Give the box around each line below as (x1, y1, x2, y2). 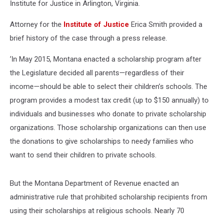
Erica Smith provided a (129, 20, 202, 29)
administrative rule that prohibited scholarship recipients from (10, 193, 207, 201)
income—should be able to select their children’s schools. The (10, 82, 207, 91)
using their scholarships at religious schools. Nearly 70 (10, 206, 184, 215)
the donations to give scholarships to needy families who (10, 137, 194, 146)
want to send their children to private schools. (10, 151, 156, 159)
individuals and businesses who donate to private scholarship (10, 109, 206, 118)
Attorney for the (10, 20, 64, 29)
